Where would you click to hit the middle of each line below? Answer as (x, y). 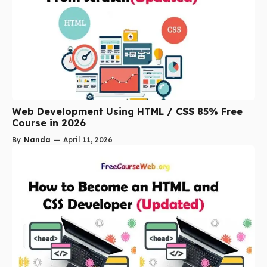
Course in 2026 (49, 123)
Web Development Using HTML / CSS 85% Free (127, 112)
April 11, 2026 (88, 140)
